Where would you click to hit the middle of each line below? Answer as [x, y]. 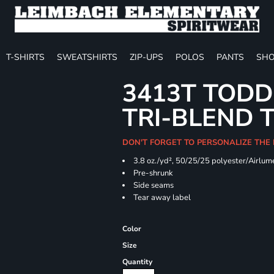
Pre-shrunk [154, 173]
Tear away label [162, 198]
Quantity [138, 262]
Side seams [154, 185]
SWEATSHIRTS [87, 57]
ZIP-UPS [146, 57]
